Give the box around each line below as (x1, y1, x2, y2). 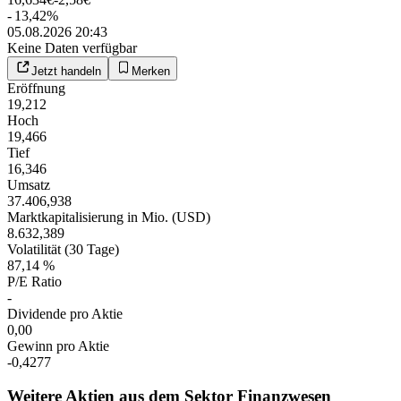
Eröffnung (7, 80, 65, 96)
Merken (132, 64, 170, 78)
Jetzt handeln (31, 64, 101, 78)
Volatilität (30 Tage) (7, 241, 119, 257)
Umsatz (7, 176, 50, 192)
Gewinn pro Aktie (7, 337, 109, 354)
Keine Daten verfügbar (7, 39, 137, 55)
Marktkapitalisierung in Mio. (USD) (7, 209, 210, 225)
